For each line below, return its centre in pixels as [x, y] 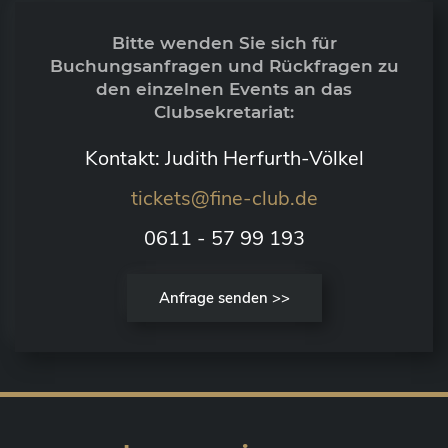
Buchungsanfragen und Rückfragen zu [224, 65]
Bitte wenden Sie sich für [224, 42]
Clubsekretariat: [224, 111]
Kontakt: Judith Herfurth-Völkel [224, 158]
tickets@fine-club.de [224, 198]
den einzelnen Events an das [224, 88]
